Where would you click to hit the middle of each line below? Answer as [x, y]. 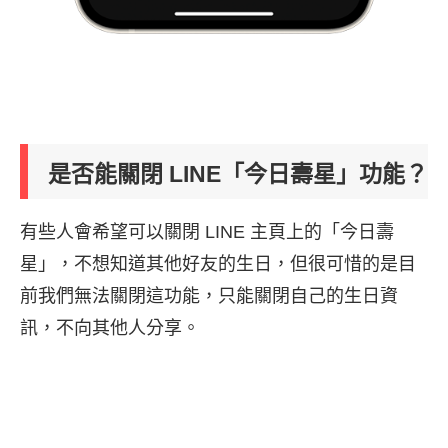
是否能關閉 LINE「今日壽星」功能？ [238, 173]
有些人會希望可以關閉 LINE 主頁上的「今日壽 [207, 231]
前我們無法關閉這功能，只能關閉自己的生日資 [209, 295]
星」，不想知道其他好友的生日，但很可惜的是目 [218, 263]
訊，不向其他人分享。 [110, 327]
